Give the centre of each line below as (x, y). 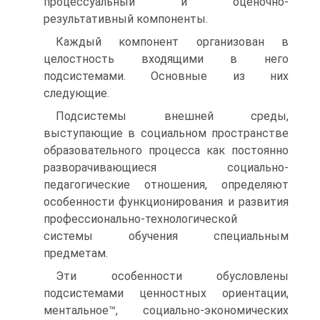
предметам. (76, 253)
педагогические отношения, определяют (166, 185)
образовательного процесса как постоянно (166, 150)
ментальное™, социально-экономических (166, 310)
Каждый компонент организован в (172, 42)
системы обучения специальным (166, 236)
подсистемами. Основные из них (166, 76)
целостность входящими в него (166, 59)
